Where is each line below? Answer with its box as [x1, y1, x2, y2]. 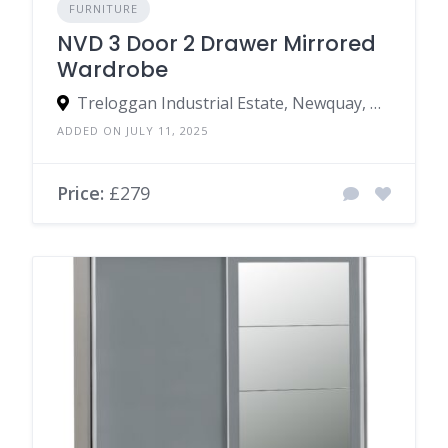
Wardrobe [57, 55, 168, 85]
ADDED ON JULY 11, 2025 [57, 123, 208, 139]
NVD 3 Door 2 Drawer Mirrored [57, 29, 376, 59]
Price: [57, 181, 104, 206]
